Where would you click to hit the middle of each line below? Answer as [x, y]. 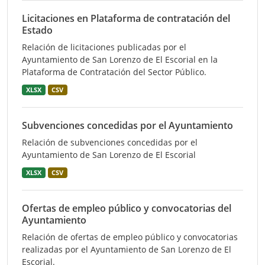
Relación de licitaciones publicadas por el [104, 47]
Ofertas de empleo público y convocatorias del [127, 208]
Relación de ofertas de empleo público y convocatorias [130, 237]
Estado [37, 30]
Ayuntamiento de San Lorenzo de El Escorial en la [120, 59]
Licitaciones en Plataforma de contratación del [126, 18]
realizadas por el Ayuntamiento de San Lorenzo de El [127, 249]
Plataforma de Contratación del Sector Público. [114, 72]
